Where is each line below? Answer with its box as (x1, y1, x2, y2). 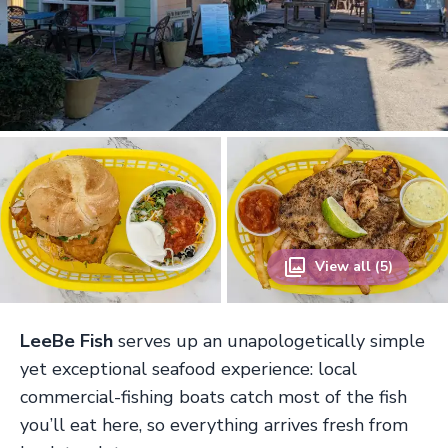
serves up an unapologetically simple (113, 328, 425, 353)
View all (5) (314, 256, 393, 276)
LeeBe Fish (20, 328, 113, 353)
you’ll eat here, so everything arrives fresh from (20, 412, 408, 437)
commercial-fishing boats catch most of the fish (20, 384, 407, 409)
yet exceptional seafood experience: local (20, 356, 357, 381)
